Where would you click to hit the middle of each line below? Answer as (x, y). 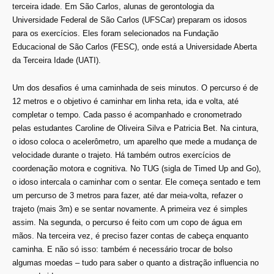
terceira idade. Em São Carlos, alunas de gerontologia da (113, 6)
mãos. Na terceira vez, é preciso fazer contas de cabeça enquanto (130, 235)
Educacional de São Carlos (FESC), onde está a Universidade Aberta (135, 47)
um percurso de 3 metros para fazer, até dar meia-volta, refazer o (128, 195)
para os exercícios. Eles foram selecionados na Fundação (115, 33)
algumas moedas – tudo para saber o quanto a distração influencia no (135, 262)
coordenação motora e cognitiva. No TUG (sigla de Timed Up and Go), (137, 168)
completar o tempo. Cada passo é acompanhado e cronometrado (127, 114)
